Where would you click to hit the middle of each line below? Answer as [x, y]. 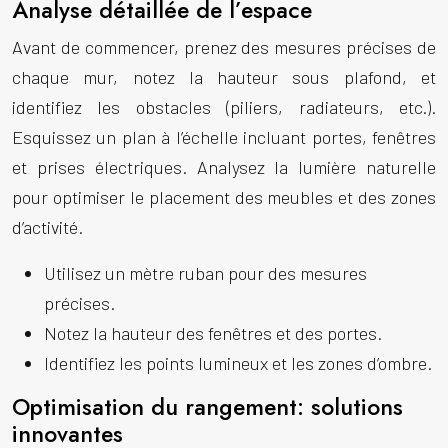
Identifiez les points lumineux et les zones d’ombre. [238, 363]
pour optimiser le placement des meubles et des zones [224, 197]
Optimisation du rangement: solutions [207, 407]
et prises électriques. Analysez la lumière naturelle [224, 167]
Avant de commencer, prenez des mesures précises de [224, 47]
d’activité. [47, 227]
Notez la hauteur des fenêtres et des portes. [213, 333]
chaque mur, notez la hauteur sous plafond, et [224, 77]
